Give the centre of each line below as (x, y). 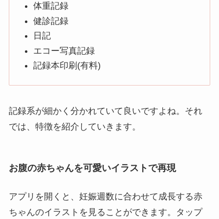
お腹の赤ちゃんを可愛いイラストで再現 (92, 168)
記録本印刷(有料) (67, 66)
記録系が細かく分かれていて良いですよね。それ (105, 111)
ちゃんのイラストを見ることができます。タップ (105, 212)
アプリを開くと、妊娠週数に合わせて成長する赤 (105, 196)
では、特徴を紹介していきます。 (75, 127)
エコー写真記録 (64, 51)
